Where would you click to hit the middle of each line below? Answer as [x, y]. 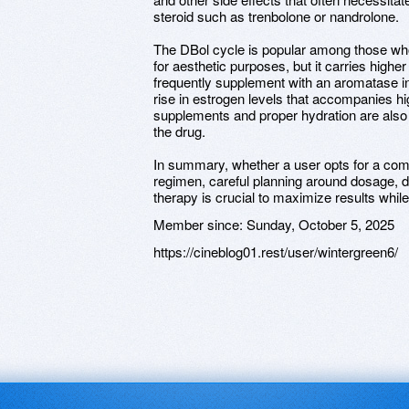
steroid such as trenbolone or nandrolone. [276, 16]
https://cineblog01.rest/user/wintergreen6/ [276, 252]
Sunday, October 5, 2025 [320, 224]
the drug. [179, 131]
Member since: [200, 224]
